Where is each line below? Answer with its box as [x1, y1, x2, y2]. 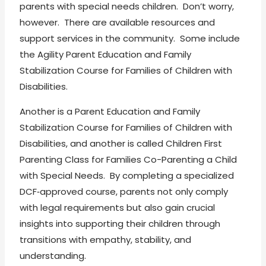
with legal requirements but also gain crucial [20, 201, 216, 214]
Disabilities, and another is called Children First [20, 137, 223, 150]
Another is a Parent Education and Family [20, 104, 201, 118]
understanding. [20, 249, 89, 262]
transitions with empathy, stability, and [20, 233, 192, 246]
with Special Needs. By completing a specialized [20, 169, 235, 182]
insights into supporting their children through [20, 217, 221, 230]
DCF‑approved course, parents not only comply [20, 185, 229, 198]
